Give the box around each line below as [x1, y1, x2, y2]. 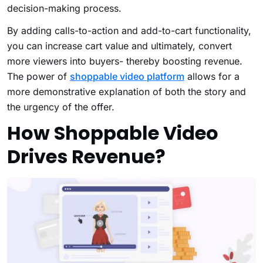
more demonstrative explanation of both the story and [7, 86, 246, 98]
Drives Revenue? [7, 143, 166, 170]
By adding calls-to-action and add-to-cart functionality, [7, 25, 251, 37]
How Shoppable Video [7, 120, 218, 147]
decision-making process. [7, 2, 122, 15]
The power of [7, 70, 70, 83]
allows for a [184, 70, 240, 83]
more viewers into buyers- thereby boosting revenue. [7, 55, 242, 68]
